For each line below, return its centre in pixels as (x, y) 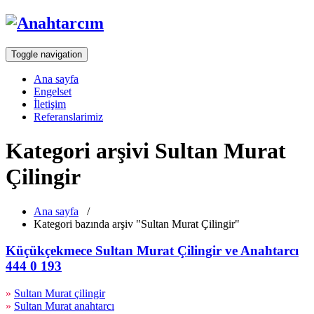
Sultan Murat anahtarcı (64, 306)
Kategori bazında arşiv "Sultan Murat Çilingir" (137, 224)
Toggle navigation (47, 54)
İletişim (50, 104)
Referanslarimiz (68, 116)
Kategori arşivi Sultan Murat (146, 151)
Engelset (53, 91)
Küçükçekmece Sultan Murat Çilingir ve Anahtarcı (152, 251)
